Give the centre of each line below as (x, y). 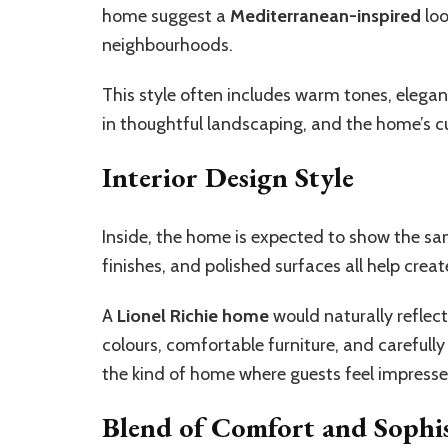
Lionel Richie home (193, 315)
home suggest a (166, 15)
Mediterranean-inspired (325, 15)
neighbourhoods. (167, 44)
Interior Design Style (228, 176)
